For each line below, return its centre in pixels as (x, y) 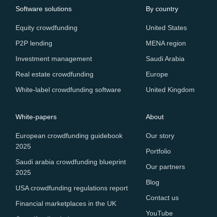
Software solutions (44, 9)
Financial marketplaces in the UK (66, 204)
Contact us (162, 198)
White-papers (36, 117)
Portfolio (158, 151)
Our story (160, 136)
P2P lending (34, 43)
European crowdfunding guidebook (69, 136)
